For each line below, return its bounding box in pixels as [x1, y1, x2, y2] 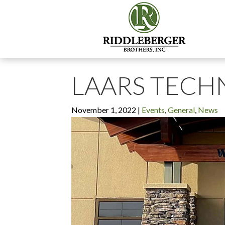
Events [142, 105, 165, 115]
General [168, 105, 195, 115]
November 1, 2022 [71, 105, 136, 115]
